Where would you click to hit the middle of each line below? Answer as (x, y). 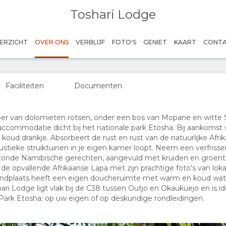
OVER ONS (52, 42)
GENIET (155, 42)
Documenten (98, 86)
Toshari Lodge (113, 14)
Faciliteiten (25, 86)
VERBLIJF (91, 42)
